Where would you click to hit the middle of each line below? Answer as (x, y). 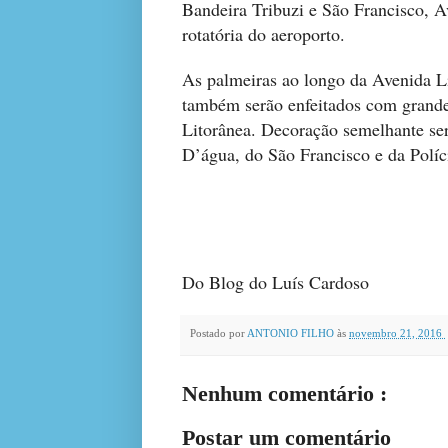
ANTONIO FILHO (292, 333)
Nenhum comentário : (284, 394)
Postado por (218, 333)
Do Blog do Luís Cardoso (275, 281)
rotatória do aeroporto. (263, 34)
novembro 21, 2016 (397, 333)
